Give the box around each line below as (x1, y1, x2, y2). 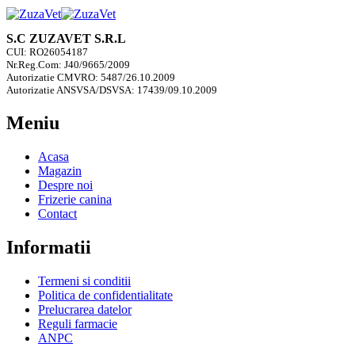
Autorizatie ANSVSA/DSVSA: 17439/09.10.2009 (6, 83, 217, 96)
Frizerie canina (38, 192, 112, 206)
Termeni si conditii (38, 273, 131, 288)
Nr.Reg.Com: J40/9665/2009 (6, 58, 130, 71)
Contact (38, 206, 77, 220)
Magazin (38, 163, 82, 177)
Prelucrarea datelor (38, 302, 132, 316)
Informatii (6, 236, 91, 258)
